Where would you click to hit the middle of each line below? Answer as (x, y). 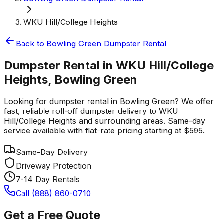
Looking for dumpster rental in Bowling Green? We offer (109, 101)
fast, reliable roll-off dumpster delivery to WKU (91, 111)
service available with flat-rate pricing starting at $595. (104, 130)
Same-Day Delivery (52, 152)
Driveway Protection (54, 165)
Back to (31, 44)
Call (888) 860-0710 (53, 193)
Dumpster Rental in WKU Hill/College (109, 65)
